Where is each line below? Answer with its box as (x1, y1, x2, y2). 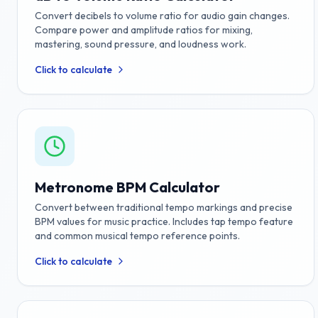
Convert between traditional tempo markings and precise (35, 201, 292, 214)
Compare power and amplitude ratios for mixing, (35, 23, 253, 36)
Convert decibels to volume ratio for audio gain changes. (35, 9, 290, 22)
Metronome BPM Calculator (35, 178, 220, 196)
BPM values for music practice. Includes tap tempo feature (35, 215, 293, 228)
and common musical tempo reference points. (35, 229, 240, 242)
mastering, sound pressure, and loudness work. (35, 38, 246, 50)
